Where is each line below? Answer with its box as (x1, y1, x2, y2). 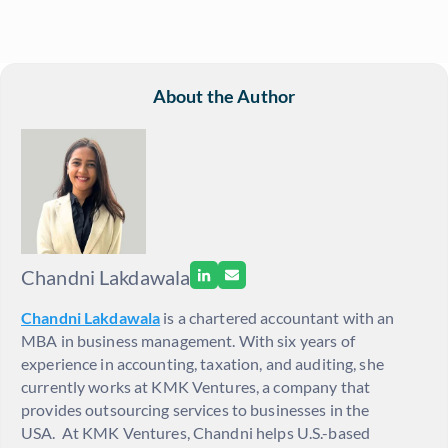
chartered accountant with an (188, 308, 395, 328)
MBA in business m (21, 331, 155, 351)
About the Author (152, 85, 296, 108)
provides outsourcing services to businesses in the (21, 400, 370, 420)
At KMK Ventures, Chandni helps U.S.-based (61, 423, 371, 443)
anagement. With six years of (154, 331, 355, 351)
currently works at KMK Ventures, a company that (21, 377, 371, 397)
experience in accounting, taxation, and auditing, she (21, 354, 384, 374)
